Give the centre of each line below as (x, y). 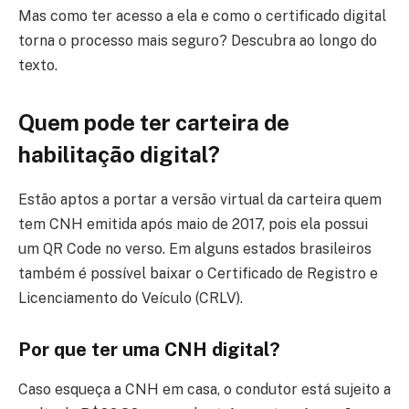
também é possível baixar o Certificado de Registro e (198, 273)
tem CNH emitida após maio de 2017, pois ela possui (193, 224)
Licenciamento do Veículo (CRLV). (131, 298)
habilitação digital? (119, 154)
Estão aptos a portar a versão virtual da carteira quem (200, 199)
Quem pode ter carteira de (154, 122)
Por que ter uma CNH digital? (149, 349)
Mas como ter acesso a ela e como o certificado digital (202, 16)
